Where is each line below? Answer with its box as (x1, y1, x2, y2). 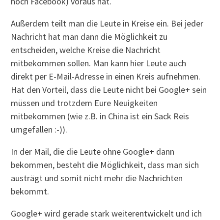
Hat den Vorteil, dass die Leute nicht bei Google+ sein (11, 83, 207, 95)
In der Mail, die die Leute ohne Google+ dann (11, 145, 175, 157)
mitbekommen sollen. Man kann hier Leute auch (11, 57, 187, 69)
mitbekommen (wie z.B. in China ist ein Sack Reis (11, 110, 190, 122)
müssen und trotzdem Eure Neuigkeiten (11, 97, 158, 109)
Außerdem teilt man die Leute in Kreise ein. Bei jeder (11, 17, 204, 29)
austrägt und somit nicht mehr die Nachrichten (11, 172, 183, 184)
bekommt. (11, 185, 50, 197)
